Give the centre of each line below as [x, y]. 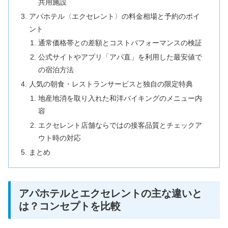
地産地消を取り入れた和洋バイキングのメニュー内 [120, 98]
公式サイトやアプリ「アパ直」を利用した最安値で [120, 57]
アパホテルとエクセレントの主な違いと [110, 193]
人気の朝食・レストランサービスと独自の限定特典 [111, 84]
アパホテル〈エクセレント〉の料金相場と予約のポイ [115, 16]
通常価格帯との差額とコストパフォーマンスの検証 [120, 43]
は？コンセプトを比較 [70, 206]
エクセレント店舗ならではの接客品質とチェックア [120, 125]
